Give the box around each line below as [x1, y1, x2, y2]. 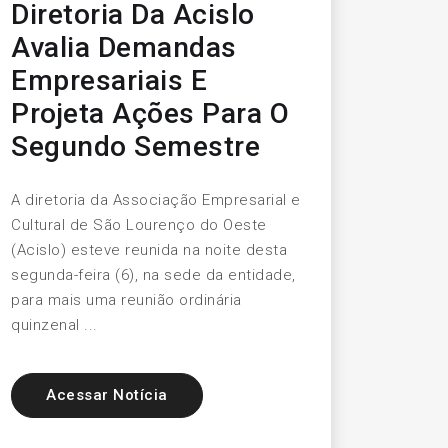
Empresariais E [11, 64, 207, 98]
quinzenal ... [11, 316, 98, 335]
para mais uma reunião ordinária [11, 291, 242, 310]
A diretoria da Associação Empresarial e [11, 191, 301, 210]
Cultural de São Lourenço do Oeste [11, 216, 267, 235]
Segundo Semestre [11, 130, 260, 164]
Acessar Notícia [46, 386, 168, 405]
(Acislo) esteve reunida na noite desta [11, 241, 287, 260]
